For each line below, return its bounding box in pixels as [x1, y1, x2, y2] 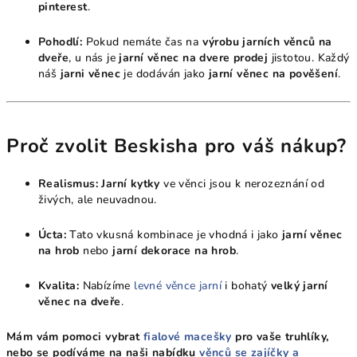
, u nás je [69, 50, 120, 66]
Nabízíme [79, 278, 135, 294]
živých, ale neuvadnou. [38, 192, 157, 208]
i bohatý [222, 278, 272, 294]
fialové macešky [143, 329, 232, 345]
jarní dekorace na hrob [112, 243, 237, 259]
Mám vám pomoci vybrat [6, 329, 143, 345]
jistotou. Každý [268, 50, 350, 66]
